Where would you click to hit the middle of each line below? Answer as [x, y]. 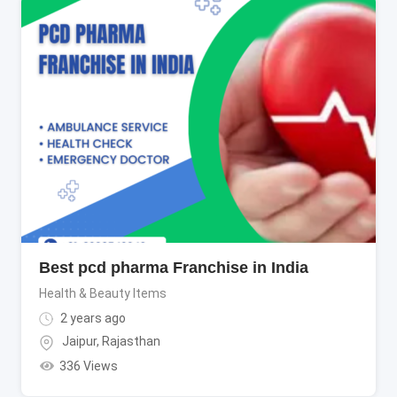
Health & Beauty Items [103, 294]
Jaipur [79, 342]
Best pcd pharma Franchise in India [174, 268]
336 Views [88, 366]
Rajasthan [131, 342]
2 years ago [92, 319]
